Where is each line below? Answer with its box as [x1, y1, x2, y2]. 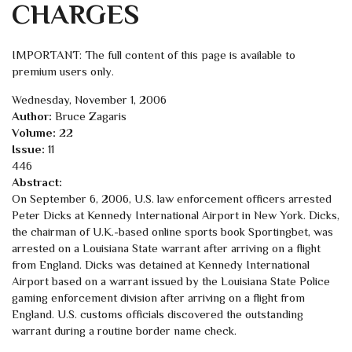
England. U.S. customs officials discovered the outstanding [12, 306, 303, 321]
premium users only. [12, 64, 114, 78]
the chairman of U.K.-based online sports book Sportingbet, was [12, 224, 333, 238]
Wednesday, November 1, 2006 [12, 92, 167, 106]
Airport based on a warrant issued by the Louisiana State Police [12, 273, 330, 288]
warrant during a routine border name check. [12, 323, 236, 337]
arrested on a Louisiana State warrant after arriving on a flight [12, 240, 321, 255]
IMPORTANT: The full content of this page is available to [12, 47, 295, 61]
